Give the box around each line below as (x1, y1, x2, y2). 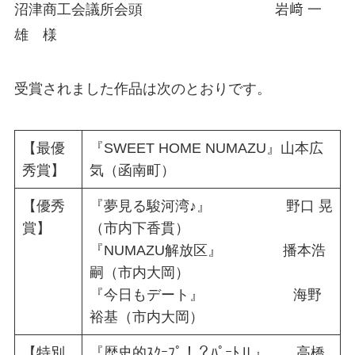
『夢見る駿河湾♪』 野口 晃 (89, 197, 333, 214)
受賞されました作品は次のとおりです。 (13, 80, 271, 97)
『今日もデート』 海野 (89, 286, 322, 303)
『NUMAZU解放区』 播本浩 (89, 242, 326, 258)
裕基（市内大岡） (89, 308, 204, 325)
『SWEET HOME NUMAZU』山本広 (89, 139, 323, 156)
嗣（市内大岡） (89, 264, 189, 281)
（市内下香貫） (89, 219, 189, 236)
